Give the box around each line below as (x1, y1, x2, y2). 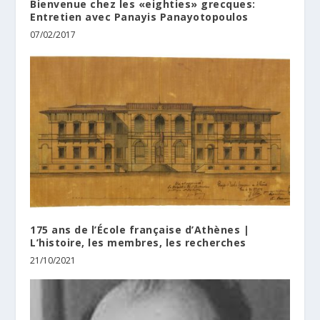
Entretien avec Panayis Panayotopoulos (30, 10, 249, 24)
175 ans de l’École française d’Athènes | (30, 223, 250, 237)
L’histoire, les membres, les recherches (30, 236, 246, 250)
